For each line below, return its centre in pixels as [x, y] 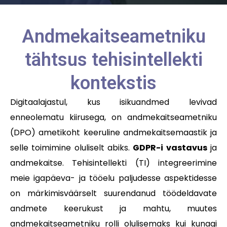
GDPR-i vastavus [170, 148]
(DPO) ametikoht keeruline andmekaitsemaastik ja [113, 133]
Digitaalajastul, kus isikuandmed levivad [113, 102]
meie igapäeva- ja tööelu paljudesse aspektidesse [113, 178]
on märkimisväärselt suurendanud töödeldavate [113, 194]
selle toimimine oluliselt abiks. [72, 148]
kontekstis [113, 83]
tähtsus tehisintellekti [113, 60]
